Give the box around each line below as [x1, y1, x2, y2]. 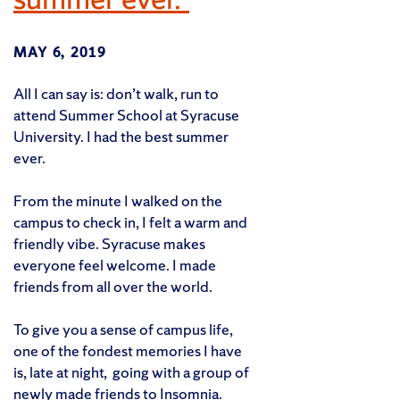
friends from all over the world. [13, 275, 212, 296]
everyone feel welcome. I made [13, 254, 216, 275]
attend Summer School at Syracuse [13, 104, 239, 125]
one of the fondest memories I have [13, 339, 242, 361]
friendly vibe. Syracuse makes [13, 232, 205, 254]
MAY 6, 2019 [13, 42, 106, 62]
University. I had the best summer [13, 125, 229, 146]
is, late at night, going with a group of [13, 361, 249, 382]
